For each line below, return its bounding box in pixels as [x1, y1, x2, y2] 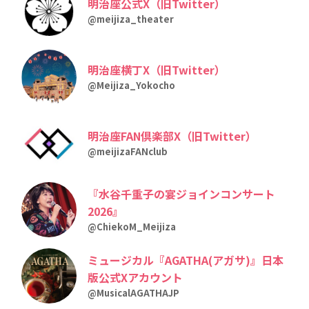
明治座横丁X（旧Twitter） [88, 61, 226, 78]
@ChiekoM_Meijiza [88, 219, 177, 233]
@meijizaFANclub [88, 145, 168, 158]
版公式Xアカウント [88, 268, 183, 286]
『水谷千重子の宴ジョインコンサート [88, 185, 276, 202]
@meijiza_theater [88, 12, 175, 26]
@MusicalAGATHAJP [88, 286, 180, 299]
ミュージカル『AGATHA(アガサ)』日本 [88, 251, 284, 268]
